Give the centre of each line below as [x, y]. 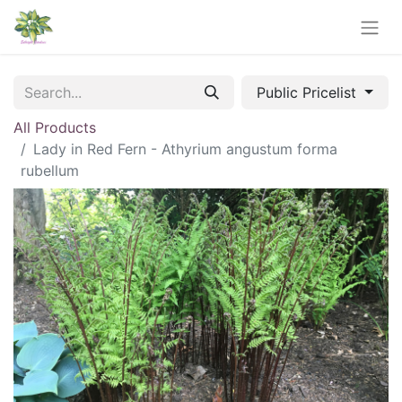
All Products [55, 127]
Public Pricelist [309, 92]
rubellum [50, 170]
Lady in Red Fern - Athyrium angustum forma [185, 149]
